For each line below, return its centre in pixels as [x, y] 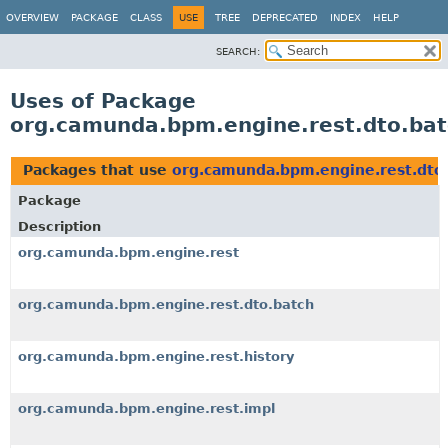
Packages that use [97, 170]
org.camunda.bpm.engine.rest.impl [146, 408]
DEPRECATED [285, 17]
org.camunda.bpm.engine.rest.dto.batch [166, 304]
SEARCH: [238, 51]
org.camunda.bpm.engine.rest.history [156, 356]
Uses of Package [103, 101]
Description [59, 226]
